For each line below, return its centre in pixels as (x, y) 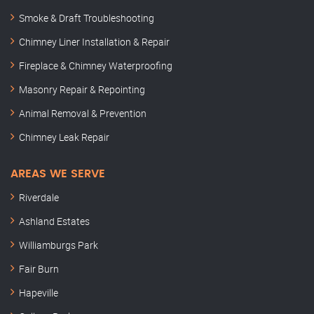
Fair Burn (39, 269)
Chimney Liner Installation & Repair (94, 42)
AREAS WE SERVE (58, 174)
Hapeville (39, 293)
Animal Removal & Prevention (83, 114)
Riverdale (39, 198)
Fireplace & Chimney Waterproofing (96, 66)
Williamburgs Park (59, 245)
